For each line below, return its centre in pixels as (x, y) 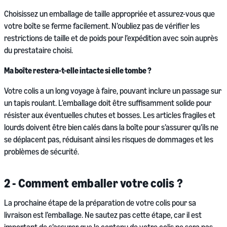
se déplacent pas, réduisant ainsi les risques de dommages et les (109, 140)
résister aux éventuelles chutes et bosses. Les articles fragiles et (110, 115)
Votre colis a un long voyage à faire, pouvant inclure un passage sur (113, 91)
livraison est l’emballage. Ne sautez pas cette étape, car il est (103, 215)
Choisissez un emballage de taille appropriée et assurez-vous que (109, 14)
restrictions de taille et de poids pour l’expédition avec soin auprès (111, 38)
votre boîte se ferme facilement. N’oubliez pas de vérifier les (102, 26)
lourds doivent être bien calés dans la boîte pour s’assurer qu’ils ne (111, 127)
